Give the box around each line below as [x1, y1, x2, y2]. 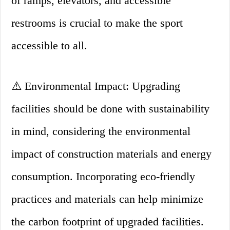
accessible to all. [11, 39, 88, 52]
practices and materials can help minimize [11, 193, 204, 206]
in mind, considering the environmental [11, 125, 191, 138]
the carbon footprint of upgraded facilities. [11, 215, 204, 228]
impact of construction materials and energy [11, 147, 212, 161]
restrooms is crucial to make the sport [11, 16, 183, 30]
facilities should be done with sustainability [11, 102, 210, 116]
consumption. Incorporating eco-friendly [11, 170, 196, 183]
